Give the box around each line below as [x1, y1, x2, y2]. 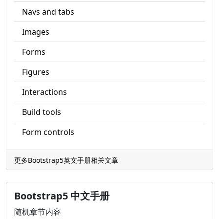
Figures [22, 66, 49, 77]
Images [22, 26, 49, 37]
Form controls [22, 127, 74, 137]
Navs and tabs [22, 6, 74, 17]
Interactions [22, 87, 67, 97]
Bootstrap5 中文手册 [14, 189, 109, 202]
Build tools [22, 107, 61, 117]
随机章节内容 [14, 206, 61, 217]
